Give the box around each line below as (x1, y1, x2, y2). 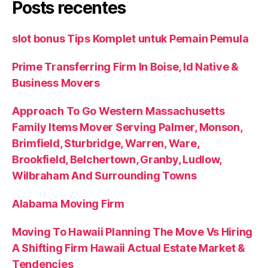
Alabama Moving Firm (12, 197, 124, 210)
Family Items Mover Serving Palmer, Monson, (12, 120, 242, 133)
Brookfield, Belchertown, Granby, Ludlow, (12, 153, 222, 166)
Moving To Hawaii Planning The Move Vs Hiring (12, 225, 253, 238)
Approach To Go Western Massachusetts (12, 104, 225, 117)
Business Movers (12, 76, 100, 89)
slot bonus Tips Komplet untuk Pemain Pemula (12, 32, 249, 45)
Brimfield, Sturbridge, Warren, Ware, (12, 136, 199, 150)
